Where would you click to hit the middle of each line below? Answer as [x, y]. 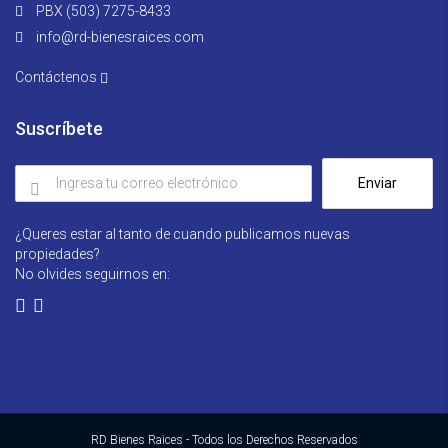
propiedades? [57, 253]
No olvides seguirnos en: [92, 273]
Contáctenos [57, 76]
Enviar [377, 182]
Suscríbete [59, 128]
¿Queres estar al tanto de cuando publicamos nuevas [182, 233]
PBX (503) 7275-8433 [102, 10]
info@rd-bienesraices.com [120, 36]
